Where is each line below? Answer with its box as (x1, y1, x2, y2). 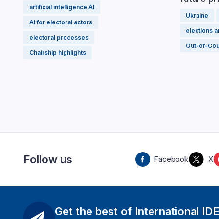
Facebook (153, 154, 188, 164)
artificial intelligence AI (29, 3, 94, 11)
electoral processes (29, 33, 88, 41)
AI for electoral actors (29, 18, 92, 26)
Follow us (23, 153, 72, 166)
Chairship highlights (29, 48, 86, 56)
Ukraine (186, 12, 208, 20)
